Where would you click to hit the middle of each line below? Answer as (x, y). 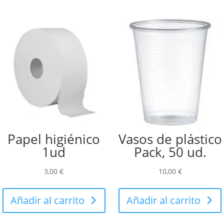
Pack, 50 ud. (170, 152)
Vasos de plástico (170, 139)
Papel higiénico (54, 139)
